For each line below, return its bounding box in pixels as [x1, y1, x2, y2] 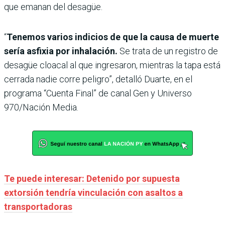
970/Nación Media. [4, 102, 78, 113]
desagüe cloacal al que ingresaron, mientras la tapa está [4, 60, 220, 71]
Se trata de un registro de [118, 46, 218, 57]
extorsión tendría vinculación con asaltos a [4, 187, 183, 198]
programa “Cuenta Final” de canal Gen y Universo [4, 88, 192, 99]
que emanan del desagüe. [4, 2, 102, 13]
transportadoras [4, 201, 72, 212]
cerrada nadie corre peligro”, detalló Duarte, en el [4, 74, 192, 85]
